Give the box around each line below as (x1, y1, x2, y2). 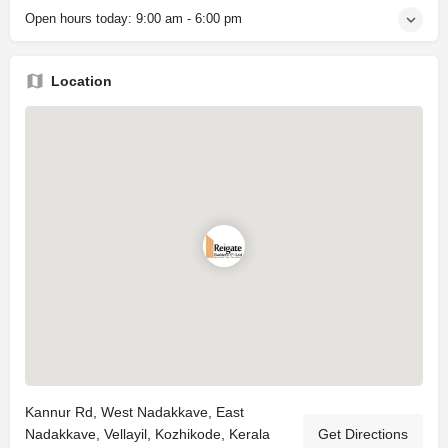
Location (51, 73, 112, 89)
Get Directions (318, 426, 408, 442)
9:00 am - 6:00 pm (136, 11, 242, 26)
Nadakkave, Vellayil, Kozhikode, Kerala (25, 426, 270, 442)
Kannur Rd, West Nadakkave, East (25, 404, 244, 420)
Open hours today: (25, 11, 136, 26)
